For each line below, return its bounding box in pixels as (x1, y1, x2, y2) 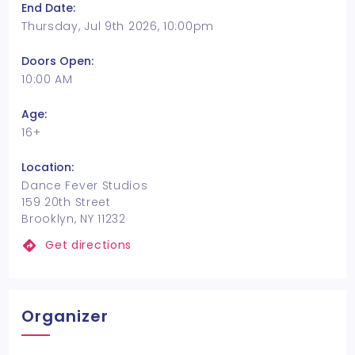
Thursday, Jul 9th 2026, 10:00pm (21, 18, 214, 34)
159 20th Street (21, 194, 111, 210)
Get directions (45, 237, 132, 253)
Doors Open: (21, 53, 94, 69)
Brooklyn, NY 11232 (21, 211, 126, 227)
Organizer (21, 305, 109, 327)
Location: (21, 159, 74, 175)
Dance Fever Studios (21, 177, 148, 193)
